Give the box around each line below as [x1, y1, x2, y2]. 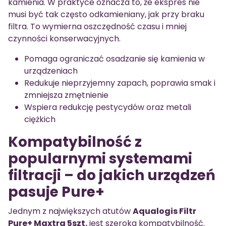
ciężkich [24, 114, 55, 126]
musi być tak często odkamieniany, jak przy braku [8, 9, 204, 21]
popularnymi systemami [8, 149, 192, 169]
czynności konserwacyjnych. [8, 33, 121, 45]
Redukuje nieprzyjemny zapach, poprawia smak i [24, 77, 215, 89]
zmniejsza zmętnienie [24, 89, 108, 101]
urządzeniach [24, 65, 78, 77]
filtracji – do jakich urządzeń [8, 165, 215, 186]
